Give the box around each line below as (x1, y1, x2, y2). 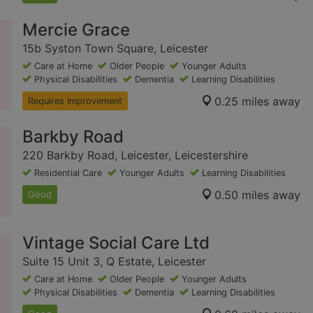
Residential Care (34, 168, 102, 179)
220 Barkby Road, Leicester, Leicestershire (22, 148, 248, 163)
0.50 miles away (214, 187, 300, 202)
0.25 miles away (214, 94, 300, 108)
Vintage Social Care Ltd (22, 233, 210, 254)
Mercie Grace (22, 20, 130, 41)
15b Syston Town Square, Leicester (22, 41, 208, 56)
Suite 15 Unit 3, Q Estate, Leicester (22, 254, 206, 269)
